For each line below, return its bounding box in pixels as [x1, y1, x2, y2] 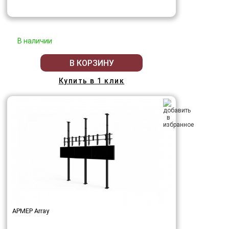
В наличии [17, 37, 52, 45]
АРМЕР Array [12, 207, 49, 215]
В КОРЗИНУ [69, 58, 114, 68]
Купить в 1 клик [58, 77, 125, 85]
